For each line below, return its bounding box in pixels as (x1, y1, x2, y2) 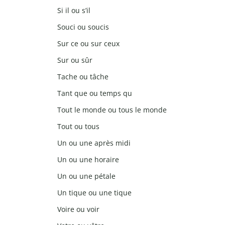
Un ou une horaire (57, 155, 119, 165)
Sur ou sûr (57, 55, 92, 65)
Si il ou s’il (57, 6, 90, 16)
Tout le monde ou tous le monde (57, 105, 167, 115)
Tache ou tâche (57, 72, 108, 82)
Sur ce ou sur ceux (57, 39, 120, 49)
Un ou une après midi (57, 138, 131, 148)
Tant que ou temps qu (57, 88, 132, 98)
